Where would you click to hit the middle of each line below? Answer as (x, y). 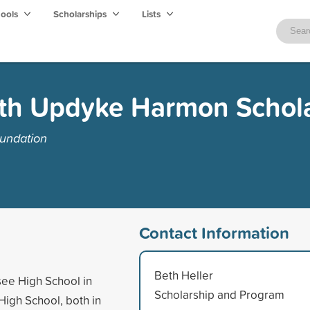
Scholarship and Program (219, 294)
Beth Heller (183, 275)
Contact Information (214, 232)
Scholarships (81, 14)
